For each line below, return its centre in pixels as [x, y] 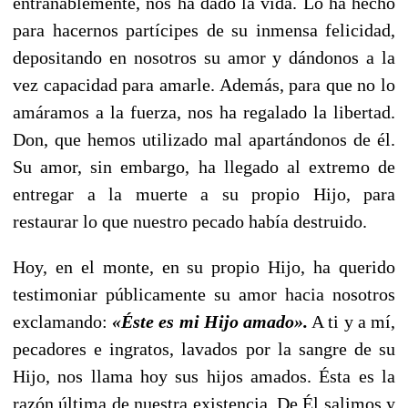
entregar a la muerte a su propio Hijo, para [204, 194]
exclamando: [63, 321]
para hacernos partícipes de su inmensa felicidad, [204, 30]
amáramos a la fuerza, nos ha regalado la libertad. [204, 112]
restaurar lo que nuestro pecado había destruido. [190, 221]
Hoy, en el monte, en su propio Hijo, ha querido [204, 266]
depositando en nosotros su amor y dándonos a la [204, 57]
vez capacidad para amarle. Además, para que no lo [204, 84]
